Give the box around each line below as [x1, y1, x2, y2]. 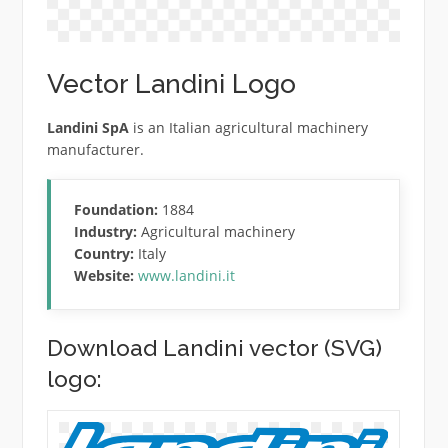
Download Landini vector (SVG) [46, 335, 382, 362]
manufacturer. [46, 139, 144, 159]
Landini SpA [46, 117, 129, 137]
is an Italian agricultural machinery [128, 117, 368, 137]
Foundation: [74, 200, 159, 220]
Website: [74, 266, 135, 286]
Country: [74, 244, 135, 264]
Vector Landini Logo [46, 67, 296, 99]
